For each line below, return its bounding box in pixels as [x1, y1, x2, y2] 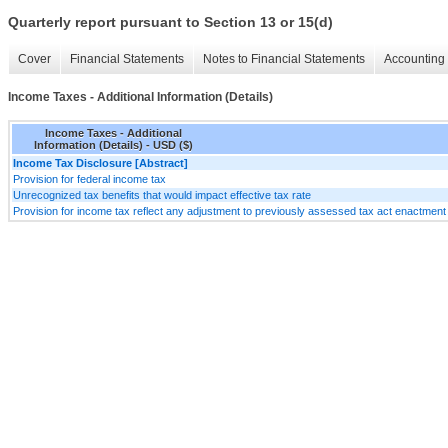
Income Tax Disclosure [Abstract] [13, 156, 188, 169]
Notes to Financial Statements [203, 52, 365, 67]
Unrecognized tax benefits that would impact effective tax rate [13, 188, 311, 201]
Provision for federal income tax [13, 172, 166, 185]
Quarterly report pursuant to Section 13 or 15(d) [8, 14, 333, 31]
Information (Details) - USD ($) [33, 138, 193, 151]
